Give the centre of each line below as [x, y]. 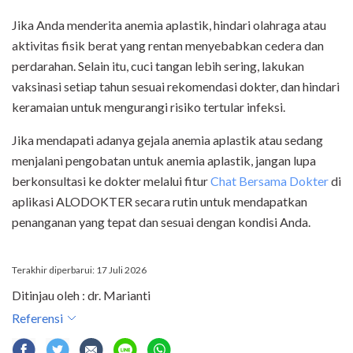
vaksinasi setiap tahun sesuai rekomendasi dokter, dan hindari [176, 87]
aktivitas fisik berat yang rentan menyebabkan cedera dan [168, 46]
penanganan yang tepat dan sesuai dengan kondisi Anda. [161, 222]
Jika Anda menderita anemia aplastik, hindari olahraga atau [169, 25]
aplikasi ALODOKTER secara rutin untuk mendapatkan [160, 202]
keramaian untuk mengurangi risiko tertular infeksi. [149, 107]
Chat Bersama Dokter [269, 181]
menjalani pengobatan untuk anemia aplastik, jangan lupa [164, 161]
